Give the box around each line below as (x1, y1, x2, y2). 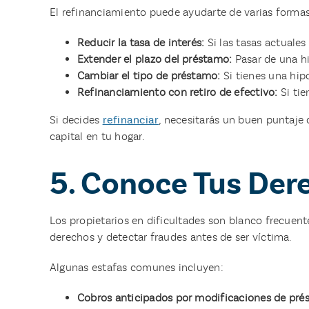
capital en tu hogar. (49, 129, 144, 143)
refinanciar (102, 112, 159, 126)
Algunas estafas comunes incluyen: (49, 260, 223, 274)
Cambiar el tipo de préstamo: (77, 68, 221, 82)
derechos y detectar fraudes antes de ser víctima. (49, 230, 292, 243)
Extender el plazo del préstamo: (77, 52, 232, 66)
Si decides (49, 112, 103, 126)
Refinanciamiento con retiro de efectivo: (77, 85, 278, 99)
